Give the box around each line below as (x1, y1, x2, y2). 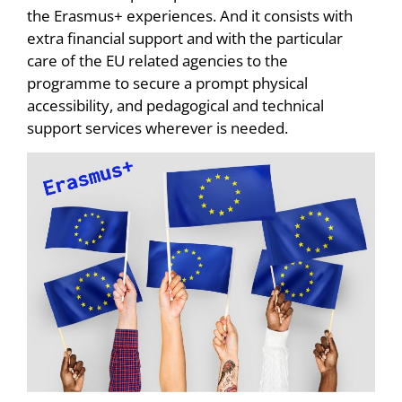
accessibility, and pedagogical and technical (27, 95, 324, 117)
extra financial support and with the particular (27, 28, 343, 49)
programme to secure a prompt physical (27, 73, 308, 94)
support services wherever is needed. (27, 118, 288, 139)
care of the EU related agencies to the (27, 50, 288, 72)
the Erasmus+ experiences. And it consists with (27, 5, 353, 27)
